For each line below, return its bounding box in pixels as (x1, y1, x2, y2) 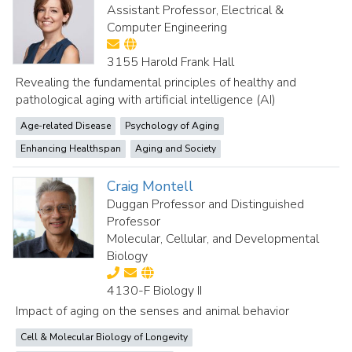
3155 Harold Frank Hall (107, 53, 235, 71)
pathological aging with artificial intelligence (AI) (16, 91, 276, 108)
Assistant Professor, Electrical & (107, 2, 284, 19)
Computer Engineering (107, 19, 228, 36)
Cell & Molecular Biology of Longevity (20, 331, 188, 343)
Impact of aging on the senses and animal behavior (16, 302, 289, 320)
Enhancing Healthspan (20, 142, 121, 155)
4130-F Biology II (107, 282, 203, 299)
